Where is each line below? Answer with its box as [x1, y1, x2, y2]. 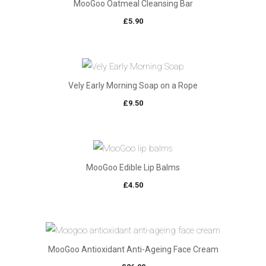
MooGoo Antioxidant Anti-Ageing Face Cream [47, 245, 218, 255]
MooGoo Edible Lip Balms [86, 163, 180, 173]
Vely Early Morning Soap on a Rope [68, 81, 198, 91]
